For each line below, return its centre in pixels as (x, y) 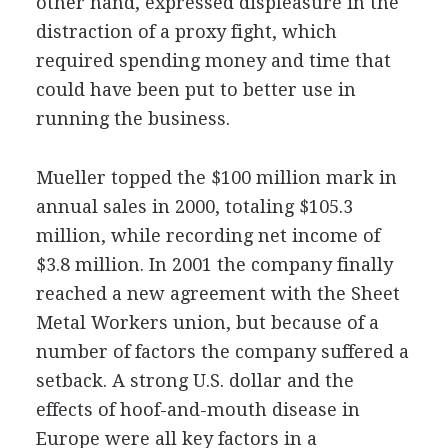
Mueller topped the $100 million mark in (216, 177)
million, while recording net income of (207, 235)
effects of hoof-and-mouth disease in (197, 409)
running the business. (132, 118)
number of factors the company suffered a (222, 351)
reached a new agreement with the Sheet (217, 293)
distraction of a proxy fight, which (186, 31)
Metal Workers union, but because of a (207, 322)
